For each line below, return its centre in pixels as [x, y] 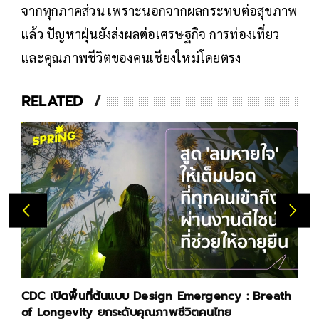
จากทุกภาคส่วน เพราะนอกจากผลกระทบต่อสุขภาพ [159, 11]
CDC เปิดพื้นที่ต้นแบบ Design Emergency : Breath [157, 296]
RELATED [52, 101]
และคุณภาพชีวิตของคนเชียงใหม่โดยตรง [131, 58]
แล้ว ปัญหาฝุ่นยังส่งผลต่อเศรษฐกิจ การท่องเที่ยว [150, 34]
